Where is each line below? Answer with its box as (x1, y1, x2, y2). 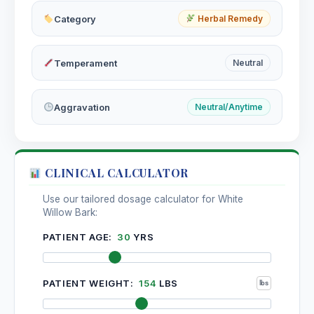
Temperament (53, 57, 117, 69)
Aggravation (53, 101, 110, 113)
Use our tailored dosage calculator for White (43, 193, 243, 205)
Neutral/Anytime (195, 102, 263, 113)
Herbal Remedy (196, 13, 263, 25)
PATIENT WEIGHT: (43, 277, 137, 289)
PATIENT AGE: (43, 231, 115, 243)
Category (53, 13, 96, 25)
